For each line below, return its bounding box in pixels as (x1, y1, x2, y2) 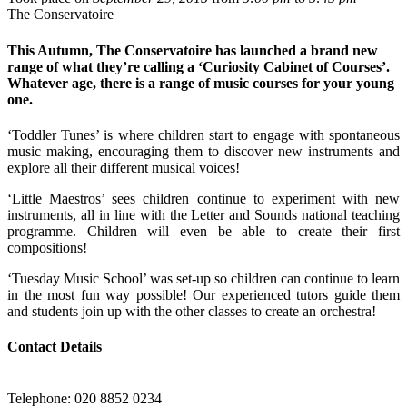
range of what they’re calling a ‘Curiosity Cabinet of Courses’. (7, 58, 390, 74)
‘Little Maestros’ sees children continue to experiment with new (7, 190, 400, 206)
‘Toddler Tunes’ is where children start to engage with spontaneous (7, 126, 400, 143)
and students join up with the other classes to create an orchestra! (7, 303, 376, 319)
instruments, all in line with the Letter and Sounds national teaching (7, 206, 400, 223)
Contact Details (7, 339, 102, 355)
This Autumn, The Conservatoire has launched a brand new (7, 42, 378, 58)
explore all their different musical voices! (7, 159, 240, 175)
